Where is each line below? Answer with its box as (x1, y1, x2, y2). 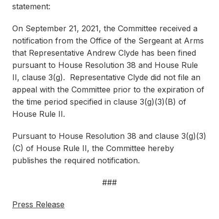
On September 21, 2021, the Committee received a (12, 23, 197, 33)
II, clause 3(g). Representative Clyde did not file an (12, 72, 200, 82)
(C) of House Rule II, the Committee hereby (12, 143, 174, 153)
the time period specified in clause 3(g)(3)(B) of (12, 97, 186, 107)
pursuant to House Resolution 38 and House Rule (12, 60, 198, 70)
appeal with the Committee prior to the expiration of (12, 85, 204, 94)
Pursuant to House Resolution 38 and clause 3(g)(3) (12, 131, 206, 141)
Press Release (12, 199, 65, 209)
